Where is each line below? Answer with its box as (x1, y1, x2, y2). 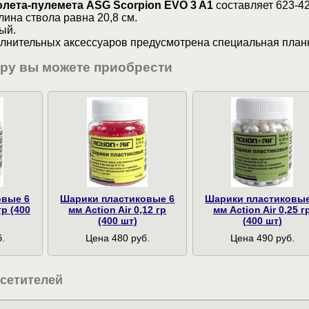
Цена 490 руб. (230, 232, 295, 243)
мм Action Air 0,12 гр (68, 203, 167, 215)
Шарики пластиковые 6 (60, 192, 175, 204)
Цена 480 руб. (85, 232, 150, 243)
